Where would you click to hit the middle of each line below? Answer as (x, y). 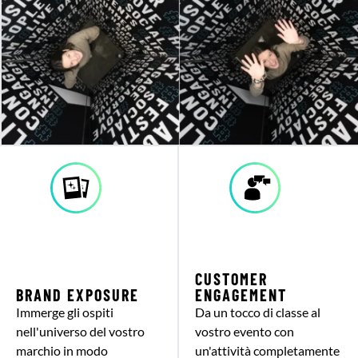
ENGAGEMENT (241, 294)
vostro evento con (245, 331)
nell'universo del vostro (80, 331)
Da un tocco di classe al (258, 312)
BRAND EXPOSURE (78, 294)
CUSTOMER (231, 278)
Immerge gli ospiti (65, 312)
